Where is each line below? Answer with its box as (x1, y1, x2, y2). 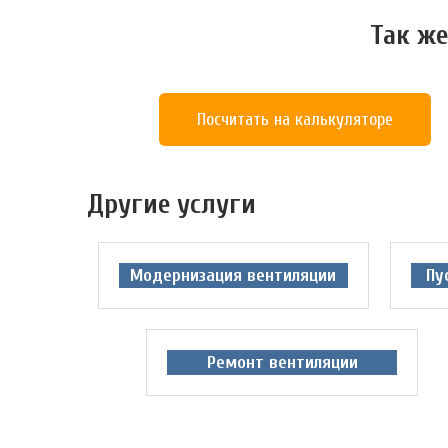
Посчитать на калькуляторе (196, 109, 393, 131)
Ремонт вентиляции (206, 352, 358, 374)
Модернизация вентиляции (130, 265, 337, 287)
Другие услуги (87, 188, 256, 221)
